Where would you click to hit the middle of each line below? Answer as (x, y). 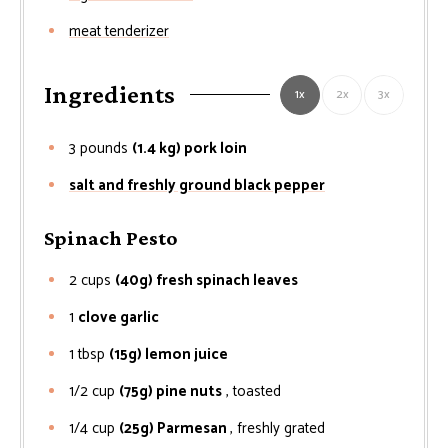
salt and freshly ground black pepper (197, 185)
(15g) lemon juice (168, 354)
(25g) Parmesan (174, 428)
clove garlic (118, 317)
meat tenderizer (119, 31)
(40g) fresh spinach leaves (206, 280)
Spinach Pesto (111, 237)
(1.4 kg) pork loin (189, 148)
